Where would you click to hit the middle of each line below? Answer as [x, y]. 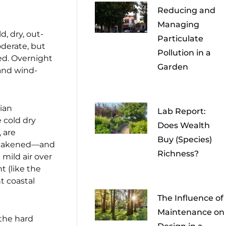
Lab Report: [182, 111]
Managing [179, 25]
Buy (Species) [185, 140]
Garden [173, 67]
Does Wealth [184, 126]
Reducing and [187, 11]
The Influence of [191, 198]
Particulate [181, 39]
